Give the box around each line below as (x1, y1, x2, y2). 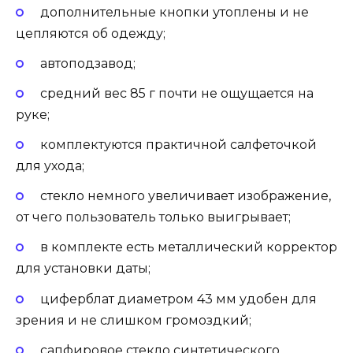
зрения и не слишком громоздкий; (16, 312, 251, 328)
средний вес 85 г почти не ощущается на (39, 85, 314, 101)
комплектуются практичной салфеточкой (39, 137, 317, 153)
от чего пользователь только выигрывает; (16, 210, 291, 225)
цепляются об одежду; (16, 25, 165, 41)
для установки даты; (16, 261, 150, 277)
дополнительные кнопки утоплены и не (39, 4, 309, 20)
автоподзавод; (39, 55, 136, 71)
